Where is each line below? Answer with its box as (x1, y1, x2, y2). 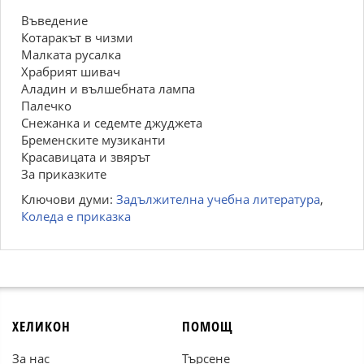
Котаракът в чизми (21, 29, 133, 45)
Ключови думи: (21, 191, 116, 207)
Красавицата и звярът (21, 149, 150, 165)
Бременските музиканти (21, 132, 166, 148)
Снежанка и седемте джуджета (21, 115, 202, 131)
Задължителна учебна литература (116, 191, 320, 207)
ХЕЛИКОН (12, 317, 71, 336)
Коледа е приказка (21, 208, 131, 224)
